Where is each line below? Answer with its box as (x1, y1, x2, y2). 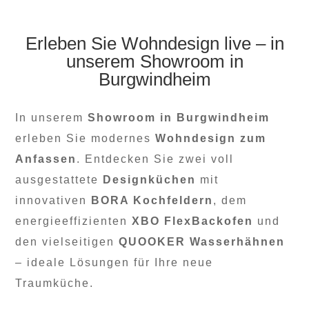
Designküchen (103, 173, 197, 186)
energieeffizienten (15, 215, 132, 227)
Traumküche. (15, 277, 94, 289)
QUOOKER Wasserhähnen (119, 235, 286, 248)
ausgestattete (15, 173, 103, 186)
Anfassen (15, 152, 77, 165)
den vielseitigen (15, 235, 119, 248)
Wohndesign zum (155, 132, 267, 144)
